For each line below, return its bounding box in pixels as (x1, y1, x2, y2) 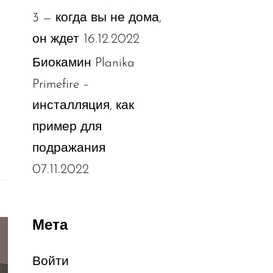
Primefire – (32, 77, 90, 91)
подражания (32, 141, 105, 155)
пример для (32, 120, 102, 133)
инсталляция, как (32, 99, 134, 112)
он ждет (32, 32, 79, 46)
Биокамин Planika (32, 56, 135, 69)
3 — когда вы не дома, (32, 11, 161, 24)
